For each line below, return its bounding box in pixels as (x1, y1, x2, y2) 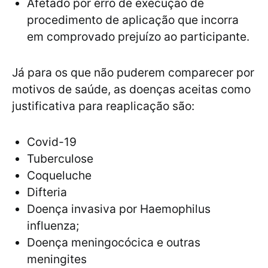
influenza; (27, 218, 79, 233)
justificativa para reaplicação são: (12, 99, 194, 114)
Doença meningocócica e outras (27, 235, 200, 250)
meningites (27, 252, 87, 267)
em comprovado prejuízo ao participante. (27, 29, 249, 44)
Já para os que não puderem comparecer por (12, 65, 254, 80)
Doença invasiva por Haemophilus (27, 202, 211, 217)
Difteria (27, 185, 67, 200)
